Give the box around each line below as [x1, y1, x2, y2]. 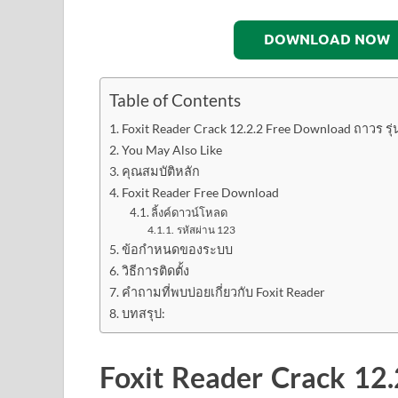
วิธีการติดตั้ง [121, 263, 189, 279]
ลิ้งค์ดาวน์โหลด [151, 205, 228, 220]
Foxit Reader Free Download [121, 185, 279, 201]
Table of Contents [109, 90, 241, 111]
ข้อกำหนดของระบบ [121, 242, 233, 258]
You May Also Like [121, 142, 222, 158]
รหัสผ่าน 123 [176, 223, 235, 236]
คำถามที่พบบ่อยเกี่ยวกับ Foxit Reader [121, 284, 325, 300]
